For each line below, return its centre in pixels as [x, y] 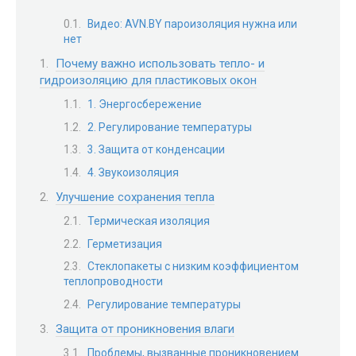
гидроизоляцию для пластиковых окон [148, 80]
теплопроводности [113, 282]
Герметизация [125, 244]
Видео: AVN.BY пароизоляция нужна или [192, 24]
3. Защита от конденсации [156, 150]
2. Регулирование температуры [170, 127]
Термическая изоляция [149, 221]
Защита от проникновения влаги [145, 329]
